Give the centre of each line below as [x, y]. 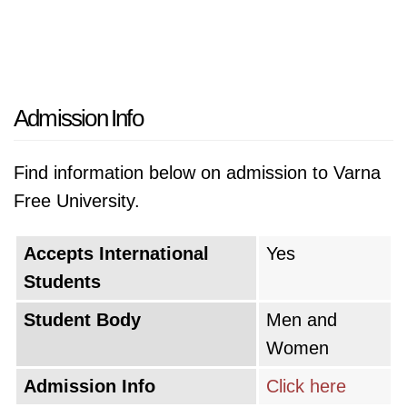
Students [62, 282]
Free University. [77, 201]
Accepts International [116, 253]
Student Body [82, 320]
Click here [306, 386]
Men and [302, 320]
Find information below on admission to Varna [197, 173]
